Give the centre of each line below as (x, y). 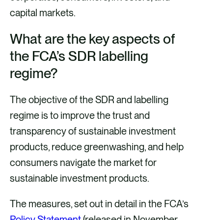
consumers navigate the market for (83, 163)
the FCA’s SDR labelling (79, 56)
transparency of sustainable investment (93, 131)
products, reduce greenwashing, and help (97, 147)
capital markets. (43, 13)
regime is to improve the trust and (80, 116)
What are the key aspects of (92, 39)
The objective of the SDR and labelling (89, 100)
